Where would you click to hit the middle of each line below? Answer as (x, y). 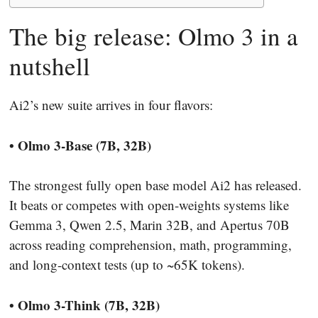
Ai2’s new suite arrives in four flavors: (111, 105)
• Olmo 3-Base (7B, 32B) (80, 145)
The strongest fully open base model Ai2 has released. (155, 185)
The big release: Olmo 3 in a (154, 36)
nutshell (50, 66)
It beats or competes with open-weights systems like (149, 205)
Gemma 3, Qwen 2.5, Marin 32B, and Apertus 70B (149, 225)
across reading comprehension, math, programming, (150, 245)
